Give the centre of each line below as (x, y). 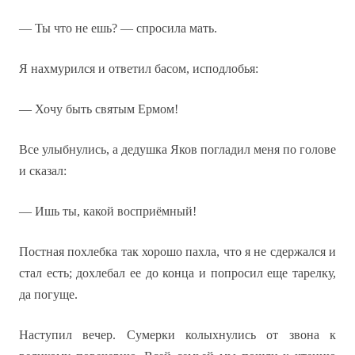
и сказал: (43, 171)
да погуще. (48, 294)
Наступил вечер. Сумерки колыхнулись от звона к (177, 335)
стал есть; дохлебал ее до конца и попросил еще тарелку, (177, 273)
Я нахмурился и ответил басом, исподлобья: (139, 69)
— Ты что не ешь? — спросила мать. (118, 28)
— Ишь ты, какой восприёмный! (108, 211)
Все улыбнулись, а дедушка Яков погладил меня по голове (177, 149)
